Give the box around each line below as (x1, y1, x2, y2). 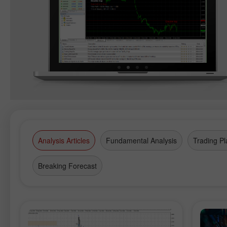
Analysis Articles (38, 135, 90, 145)
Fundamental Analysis (106, 135, 177, 145)
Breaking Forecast (38, 161, 97, 171)
